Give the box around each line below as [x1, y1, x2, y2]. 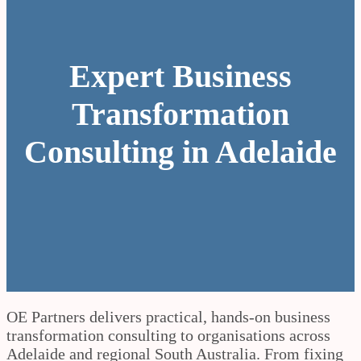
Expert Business [69, 58, 292, 94]
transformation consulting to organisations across [6, 326, 330, 344]
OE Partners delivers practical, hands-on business [6, 308, 330, 326]
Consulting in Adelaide [24, 134, 337, 170]
